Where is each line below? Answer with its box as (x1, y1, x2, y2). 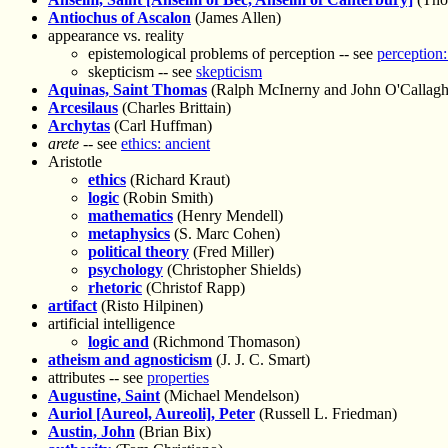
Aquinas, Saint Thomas (48, 81, 207, 99)
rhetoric (88, 279, 142, 297)
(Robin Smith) (119, 189, 213, 207)
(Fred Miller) (189, 243, 274, 261)
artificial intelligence (48, 315, 175, 333)
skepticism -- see (88, 63, 196, 81)
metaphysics (88, 225, 170, 243)
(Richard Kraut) (126, 171, 230, 189)
